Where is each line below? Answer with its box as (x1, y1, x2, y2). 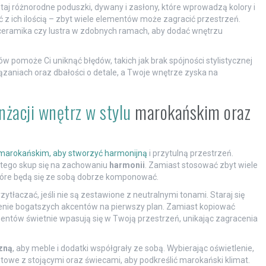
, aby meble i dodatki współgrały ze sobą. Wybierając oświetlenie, (12, 243, 254, 254)
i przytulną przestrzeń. (147, 148, 233, 159)
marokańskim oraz (131, 99, 251, 126)
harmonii (109, 160, 145, 170)
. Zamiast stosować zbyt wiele (144, 160, 258, 170)
